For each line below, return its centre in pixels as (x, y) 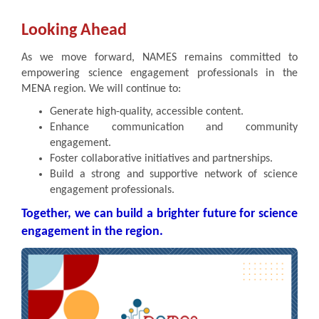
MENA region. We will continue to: (101, 89)
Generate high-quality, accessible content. (147, 111)
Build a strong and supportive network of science (174, 174)
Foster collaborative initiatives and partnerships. (161, 158)
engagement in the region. (92, 231)
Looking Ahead (74, 30)
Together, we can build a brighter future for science (159, 214)
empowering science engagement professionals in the (159, 73)
